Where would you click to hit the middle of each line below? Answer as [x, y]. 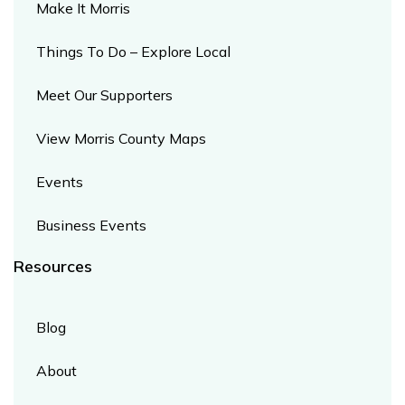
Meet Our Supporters [104, 95]
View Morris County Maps [121, 138]
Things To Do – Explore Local [133, 52]
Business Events [91, 225]
